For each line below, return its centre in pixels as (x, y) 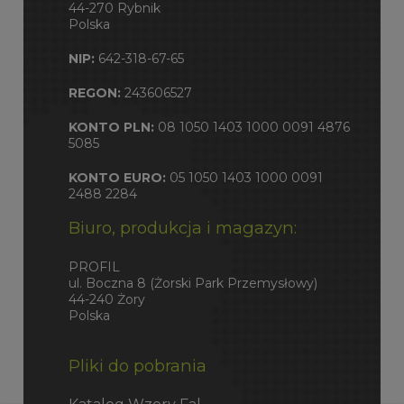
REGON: (94, 93)
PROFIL (94, 266)
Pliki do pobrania (137, 365)
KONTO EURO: (117, 178)
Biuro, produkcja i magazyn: (182, 228)
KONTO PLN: (111, 128)
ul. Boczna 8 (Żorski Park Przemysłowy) (193, 283)
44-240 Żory (106, 299)
